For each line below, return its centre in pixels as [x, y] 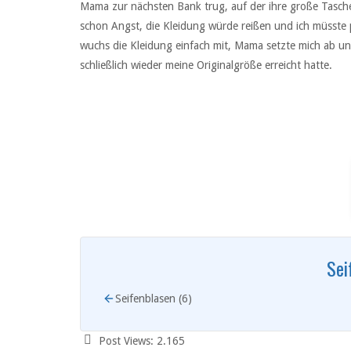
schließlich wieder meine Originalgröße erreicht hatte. [206, 65]
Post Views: [126, 340]
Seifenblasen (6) [154, 298]
